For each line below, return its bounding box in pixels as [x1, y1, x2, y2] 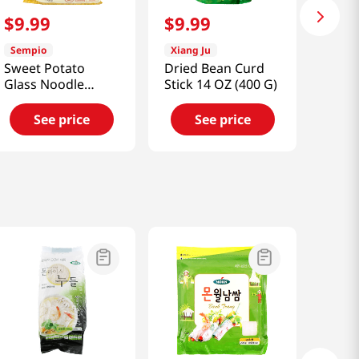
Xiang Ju [171, 42, 212, 57]
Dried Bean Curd [164, 58, 265, 77]
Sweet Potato [3, 58, 85, 77]
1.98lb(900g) [3, 91, 78, 109]
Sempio [10, 42, 46, 57]
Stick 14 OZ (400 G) [164, 75, 278, 93]
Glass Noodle [3, 75, 84, 93]
